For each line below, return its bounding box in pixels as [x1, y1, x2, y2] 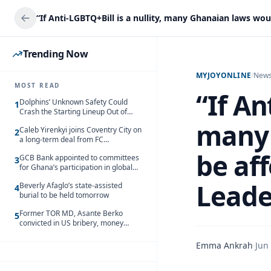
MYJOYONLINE [196, 70, 252, 80]
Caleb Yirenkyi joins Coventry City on [19, 125, 142, 135]
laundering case [19, 227, 73, 238]
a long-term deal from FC [19, 134, 103, 145]
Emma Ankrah [196, 240, 253, 251]
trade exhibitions [19, 172, 76, 182]
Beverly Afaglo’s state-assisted [19, 180, 122, 191]
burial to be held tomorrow [19, 190, 109, 200]
